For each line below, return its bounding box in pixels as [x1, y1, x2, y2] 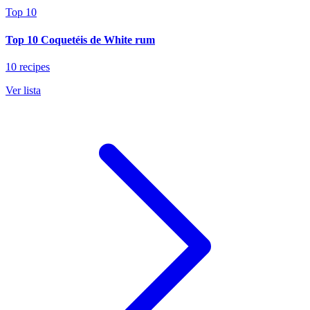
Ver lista [6, 84, 41, 96]
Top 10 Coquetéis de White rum [6, 33, 155, 46]
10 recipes [6, 60, 50, 73]
